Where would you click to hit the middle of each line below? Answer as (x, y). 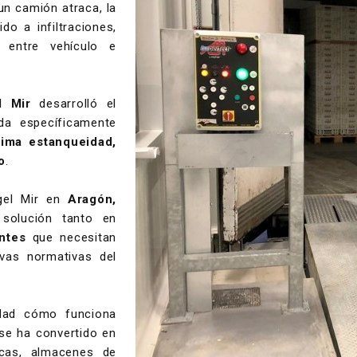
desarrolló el (74, 103)
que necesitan (71, 237)
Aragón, (92, 199)
